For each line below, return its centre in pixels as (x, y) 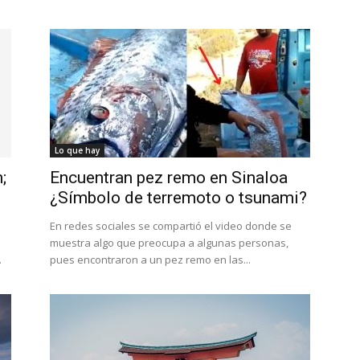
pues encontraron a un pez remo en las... (150, 260)
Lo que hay (77, 150)
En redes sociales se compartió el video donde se (171, 226)
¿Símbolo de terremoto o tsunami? (178, 198)
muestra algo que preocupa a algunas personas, (169, 243)
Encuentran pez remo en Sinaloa (169, 178)
